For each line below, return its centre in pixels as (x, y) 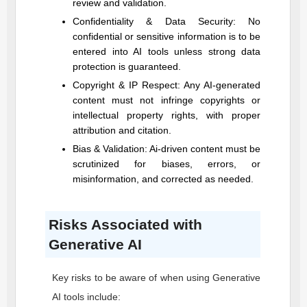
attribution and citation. (122, 130)
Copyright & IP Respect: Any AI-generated (167, 85)
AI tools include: (86, 297)
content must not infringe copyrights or (167, 100)
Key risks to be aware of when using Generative (156, 278)
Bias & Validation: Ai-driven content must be (167, 149)
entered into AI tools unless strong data (167, 51)
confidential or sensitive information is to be (167, 36)
